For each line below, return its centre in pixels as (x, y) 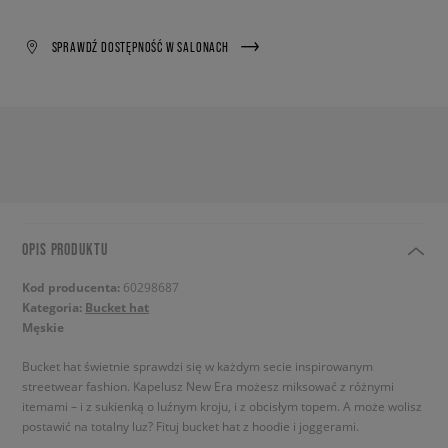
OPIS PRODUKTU (65, 249)
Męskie (43, 327)
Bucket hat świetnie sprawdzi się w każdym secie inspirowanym (197, 366)
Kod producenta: (72, 287)
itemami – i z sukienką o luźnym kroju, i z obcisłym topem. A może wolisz (222, 406)
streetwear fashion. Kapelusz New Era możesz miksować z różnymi (208, 386)
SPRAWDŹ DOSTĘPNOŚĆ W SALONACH (140, 46)
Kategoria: (53, 307)
